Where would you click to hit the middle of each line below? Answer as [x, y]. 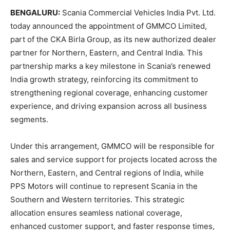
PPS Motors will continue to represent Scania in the [104, 186]
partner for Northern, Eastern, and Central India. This [107, 52]
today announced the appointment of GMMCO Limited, [109, 26]
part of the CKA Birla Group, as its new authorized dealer [113, 39]
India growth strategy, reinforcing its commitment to [104, 79]
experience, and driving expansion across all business [109, 106]
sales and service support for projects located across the [114, 159]
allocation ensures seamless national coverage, [96, 213]
